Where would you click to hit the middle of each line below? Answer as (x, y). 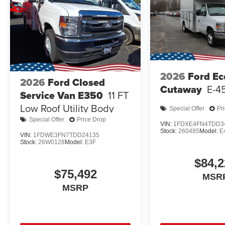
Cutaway (181, 90)
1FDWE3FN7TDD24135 (66, 135)
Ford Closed (76, 82)
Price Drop (91, 120)
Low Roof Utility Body (67, 108)
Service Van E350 (62, 95)
